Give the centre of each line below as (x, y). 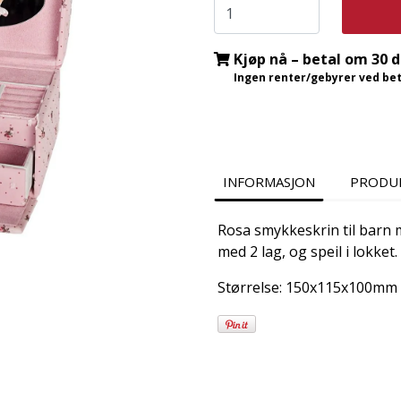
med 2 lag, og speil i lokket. (307, 251)
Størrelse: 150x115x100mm (307, 287)
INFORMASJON (269, 181)
